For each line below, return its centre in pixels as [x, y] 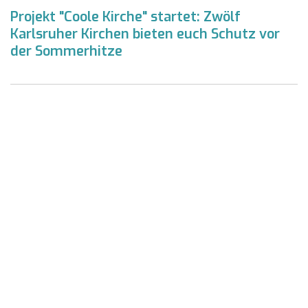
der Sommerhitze [66, 51]
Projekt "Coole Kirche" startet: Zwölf [125, 16]
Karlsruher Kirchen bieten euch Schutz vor [145, 34]
